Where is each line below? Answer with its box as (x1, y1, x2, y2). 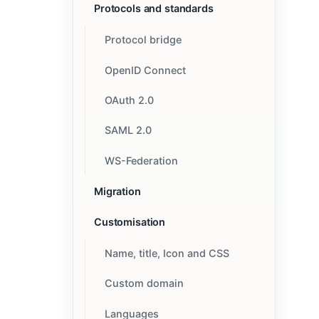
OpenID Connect (104, 63, 186, 76)
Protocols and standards (94, 2, 214, 15)
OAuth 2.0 (104, 93, 154, 106)
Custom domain (104, 277, 184, 290)
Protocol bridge (104, 33, 182, 46)
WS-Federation (104, 154, 178, 167)
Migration (94, 184, 141, 197)
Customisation (94, 216, 166, 229)
